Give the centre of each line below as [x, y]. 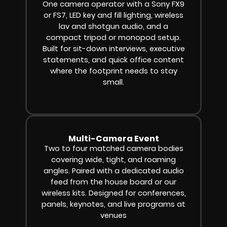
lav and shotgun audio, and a [113, 27]
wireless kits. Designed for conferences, [113, 193]
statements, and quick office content [113, 60]
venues [113, 215]
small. [113, 82]
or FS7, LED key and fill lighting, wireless [113, 15]
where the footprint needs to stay [113, 71]
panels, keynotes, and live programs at [113, 204]
